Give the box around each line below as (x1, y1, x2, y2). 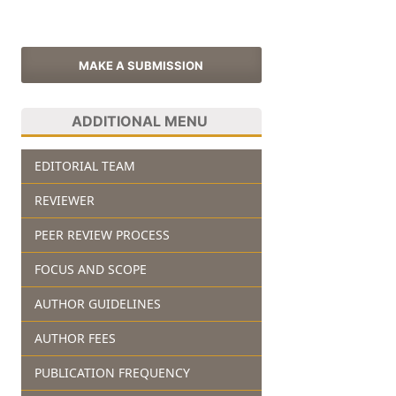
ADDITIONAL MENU (72, 111, 209, 130)
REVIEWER (34, 191, 95, 209)
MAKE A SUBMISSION (79, 57, 204, 72)
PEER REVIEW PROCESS (34, 225, 170, 243)
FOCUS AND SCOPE (34, 260, 147, 278)
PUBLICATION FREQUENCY (34, 363, 190, 381)
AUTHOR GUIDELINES (34, 294, 161, 312)
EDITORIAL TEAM (34, 156, 135, 174)
